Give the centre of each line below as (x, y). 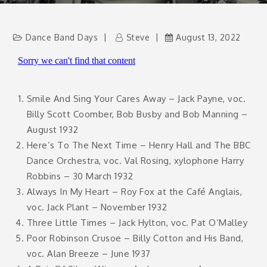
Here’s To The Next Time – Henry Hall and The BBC (139, 145)
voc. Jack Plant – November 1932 (97, 207)
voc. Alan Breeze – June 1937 (89, 254)
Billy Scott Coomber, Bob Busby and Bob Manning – (137, 114)
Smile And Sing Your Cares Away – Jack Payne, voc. (136, 99)
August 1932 (52, 130)
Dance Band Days (62, 37)
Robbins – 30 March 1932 (80, 176)
